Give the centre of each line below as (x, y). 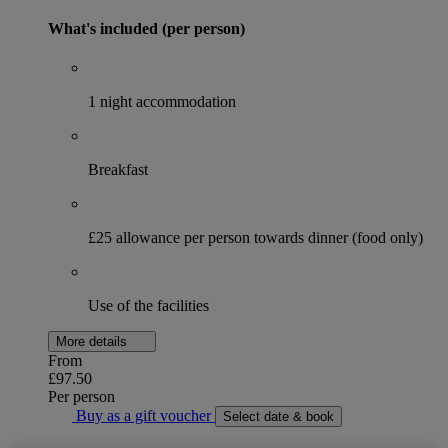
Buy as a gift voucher (143, 416)
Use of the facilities (148, 306)
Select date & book (278, 417)
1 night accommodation (162, 102)
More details (93, 342)
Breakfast (118, 170)
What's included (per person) (146, 29)
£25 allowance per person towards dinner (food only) (255, 238)
